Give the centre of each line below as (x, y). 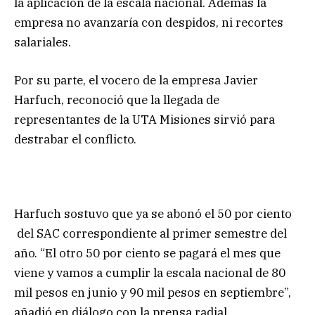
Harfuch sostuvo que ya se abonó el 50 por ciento (153, 214)
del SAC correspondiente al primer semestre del (150, 234)
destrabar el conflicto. (75, 140)
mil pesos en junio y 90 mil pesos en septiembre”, (153, 293)
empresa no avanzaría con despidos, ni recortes (149, 22)
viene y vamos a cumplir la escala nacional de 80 (150, 273)
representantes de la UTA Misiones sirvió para (144, 120)
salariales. (43, 42)
